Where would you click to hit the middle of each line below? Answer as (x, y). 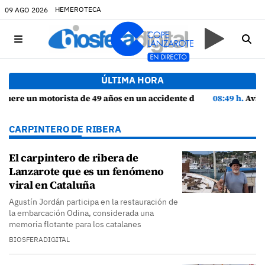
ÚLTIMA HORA (132, 80)
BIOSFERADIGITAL (40, 239)
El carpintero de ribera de (74, 158)
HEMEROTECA (78, 9)
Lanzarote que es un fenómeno (87, 171)
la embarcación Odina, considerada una (81, 213)
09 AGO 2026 (26, 9)
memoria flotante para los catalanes (75, 224)
